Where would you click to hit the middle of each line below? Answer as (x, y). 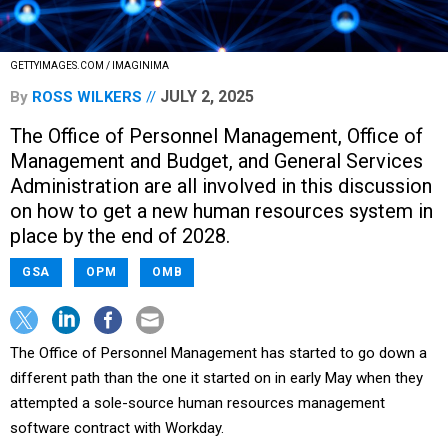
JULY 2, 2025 (207, 97)
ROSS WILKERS (87, 97)
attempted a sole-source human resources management (197, 403)
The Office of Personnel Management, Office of (216, 136)
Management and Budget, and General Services (216, 161)
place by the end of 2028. (120, 236)
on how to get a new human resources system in (221, 211)
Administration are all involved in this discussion (221, 186)
